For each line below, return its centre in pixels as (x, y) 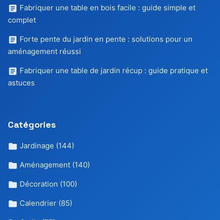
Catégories (32, 124)
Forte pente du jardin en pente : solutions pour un (105, 39)
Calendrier (38, 203)
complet (22, 20)
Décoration (39, 184)
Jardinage (37, 145)
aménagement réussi (44, 51)
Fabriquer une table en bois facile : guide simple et (107, 7)
